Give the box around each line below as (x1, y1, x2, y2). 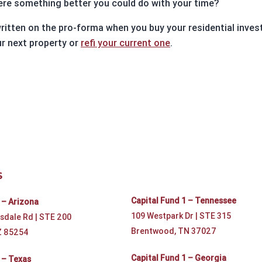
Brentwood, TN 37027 (130, 226, 216, 236)
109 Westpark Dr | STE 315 (130, 211, 231, 221)
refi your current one (81, 37, 170, 49)
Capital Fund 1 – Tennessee (130, 195, 236, 206)
